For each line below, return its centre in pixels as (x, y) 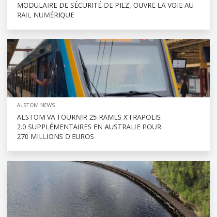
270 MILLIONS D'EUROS (55, 136)
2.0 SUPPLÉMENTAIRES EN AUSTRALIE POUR (89, 126)
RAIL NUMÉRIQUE (46, 15)
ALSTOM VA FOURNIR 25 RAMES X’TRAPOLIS (89, 117)
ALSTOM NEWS (36, 105)
